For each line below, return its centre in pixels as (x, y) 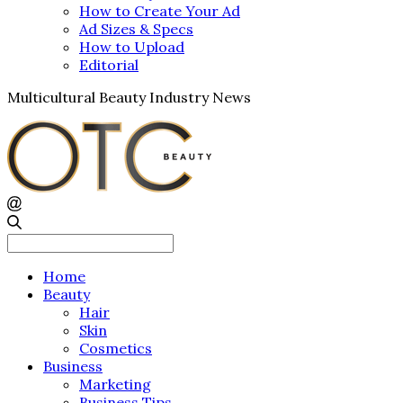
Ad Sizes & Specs (136, 29)
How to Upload (132, 47)
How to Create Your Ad (160, 11)
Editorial (109, 65)
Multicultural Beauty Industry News (129, 98)
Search (30, 241)
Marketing (115, 384)
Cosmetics (116, 348)
